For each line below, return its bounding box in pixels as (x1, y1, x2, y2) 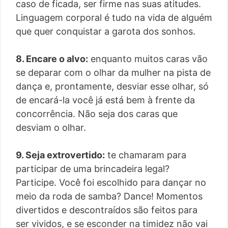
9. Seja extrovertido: (16, 150, 105, 161)
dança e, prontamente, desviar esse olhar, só (16, 81, 209, 92)
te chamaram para (105, 150, 186, 161)
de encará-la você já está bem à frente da (16, 95, 195, 106)
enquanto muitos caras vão (88, 53, 208, 65)
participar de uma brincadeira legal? (16, 163, 169, 175)
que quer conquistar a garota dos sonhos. (16, 26, 195, 37)
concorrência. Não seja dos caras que (16, 108, 178, 120)
